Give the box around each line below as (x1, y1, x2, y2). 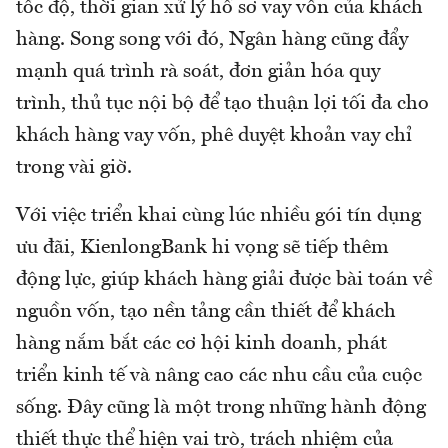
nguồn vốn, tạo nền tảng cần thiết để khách (16, 301, 396, 322)
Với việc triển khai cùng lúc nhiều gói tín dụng (16, 205, 421, 226)
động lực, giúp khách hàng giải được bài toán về (16, 269, 432, 290)
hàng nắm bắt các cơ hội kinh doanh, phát (16, 333, 387, 354)
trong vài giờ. (16, 157, 132, 178)
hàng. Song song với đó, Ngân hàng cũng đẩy (16, 29, 408, 50)
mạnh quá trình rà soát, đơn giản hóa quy (16, 61, 380, 82)
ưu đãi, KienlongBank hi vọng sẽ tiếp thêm (16, 237, 389, 258)
